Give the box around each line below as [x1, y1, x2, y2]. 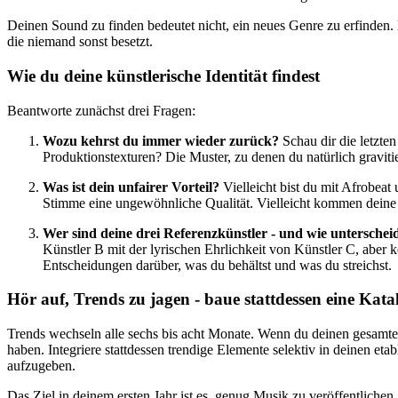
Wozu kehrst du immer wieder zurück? [43, 132, 279, 148]
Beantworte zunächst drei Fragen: [7, 102, 195, 118]
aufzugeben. [7, 357, 76, 373]
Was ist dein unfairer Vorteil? [43, 179, 219, 195]
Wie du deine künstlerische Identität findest [7, 66, 320, 85]
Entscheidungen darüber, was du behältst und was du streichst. [43, 257, 392, 273]
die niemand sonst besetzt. [7, 34, 153, 50]
